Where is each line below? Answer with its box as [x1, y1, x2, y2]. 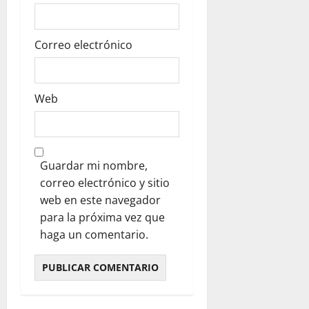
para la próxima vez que [40, 209, 165, 225]
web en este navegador [40, 192, 161, 208]
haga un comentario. [40, 226, 148, 242]
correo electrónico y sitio [40, 175, 170, 190]
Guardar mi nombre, [40, 157, 148, 173]
